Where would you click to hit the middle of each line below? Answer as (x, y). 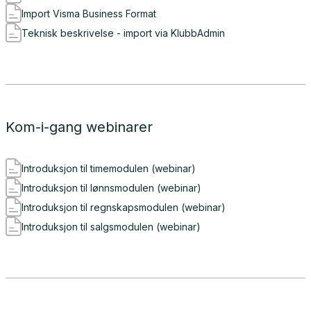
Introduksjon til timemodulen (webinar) (109, 168)
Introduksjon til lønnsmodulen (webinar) (111, 187)
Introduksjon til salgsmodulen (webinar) (111, 226)
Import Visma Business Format (89, 13)
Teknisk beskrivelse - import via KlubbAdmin (123, 33)
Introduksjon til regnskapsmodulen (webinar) (124, 207)
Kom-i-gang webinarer (79, 127)
